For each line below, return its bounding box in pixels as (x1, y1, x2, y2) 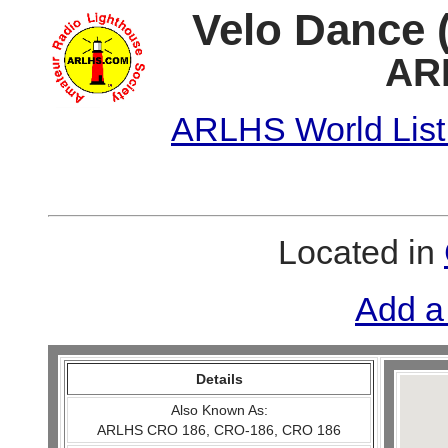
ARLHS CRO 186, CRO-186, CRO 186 (97, 422, 342, 438)
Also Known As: (170, 402, 268, 418)
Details (195, 371, 243, 387)
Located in (278, 233, 444, 271)
